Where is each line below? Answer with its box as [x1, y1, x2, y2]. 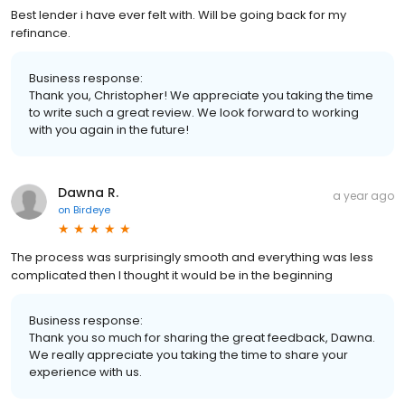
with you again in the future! [29, 120, 189, 138]
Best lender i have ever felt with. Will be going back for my [11, 5, 346, 24]
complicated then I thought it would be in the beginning [11, 266, 333, 284]
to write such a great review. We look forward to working [29, 103, 359, 121]
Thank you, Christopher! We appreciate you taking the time [29, 86, 373, 104]
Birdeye [73, 202, 110, 217]
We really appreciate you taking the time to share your [29, 345, 348, 363]
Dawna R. [58, 183, 118, 202]
